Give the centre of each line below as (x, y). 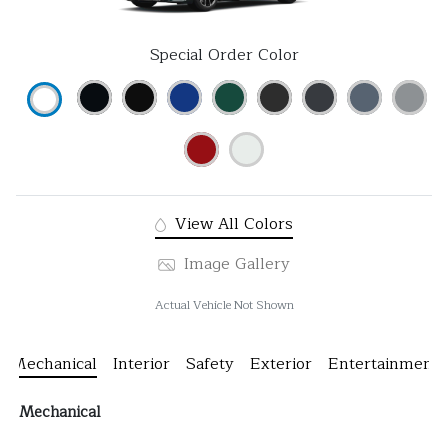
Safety (209, 363)
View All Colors (231, 223)
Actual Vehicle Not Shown (224, 304)
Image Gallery (234, 263)
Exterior (280, 363)
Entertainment (383, 363)
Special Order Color (224, 54)
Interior (141, 363)
